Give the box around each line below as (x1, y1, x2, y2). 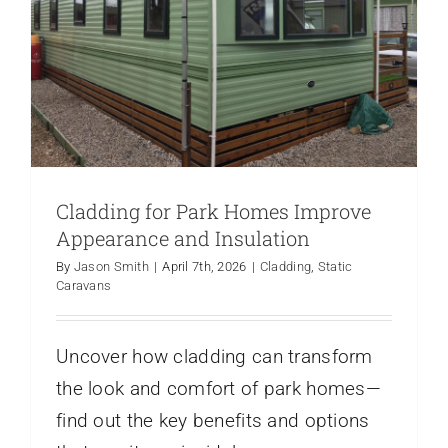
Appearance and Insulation (56, 224, 310, 251)
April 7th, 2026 (162, 258, 247, 274)
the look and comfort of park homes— (56, 376, 381, 400)
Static (317, 258, 353, 274)
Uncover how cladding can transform (56, 344, 373, 368)
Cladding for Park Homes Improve (56, 197, 371, 224)
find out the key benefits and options (56, 408, 370, 432)
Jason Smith (73, 258, 149, 274)
